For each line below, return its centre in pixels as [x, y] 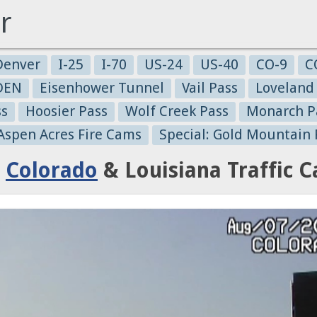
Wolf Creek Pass [177, 111]
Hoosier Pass [67, 111]
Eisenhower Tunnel [102, 88]
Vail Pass [210, 88]
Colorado [52, 170]
